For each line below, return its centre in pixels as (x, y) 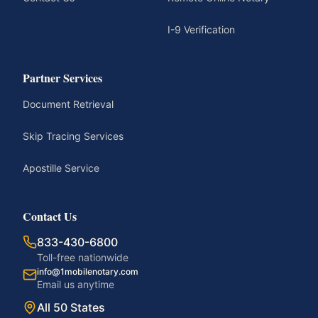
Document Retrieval (68, 104)
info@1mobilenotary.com (88, 272)
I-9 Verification (201, 29)
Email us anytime (76, 284)
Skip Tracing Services (73, 136)
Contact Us (50, 216)
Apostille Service (61, 168)
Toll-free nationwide (83, 257)
